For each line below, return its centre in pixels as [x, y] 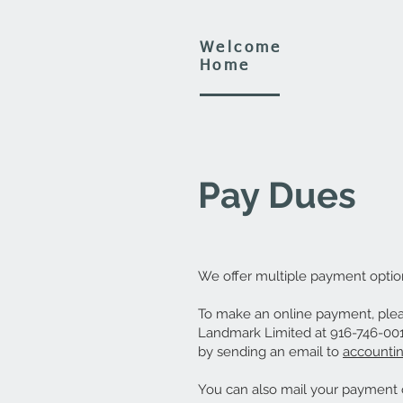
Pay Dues [277, 195]
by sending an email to [270, 352]
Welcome [241, 48]
